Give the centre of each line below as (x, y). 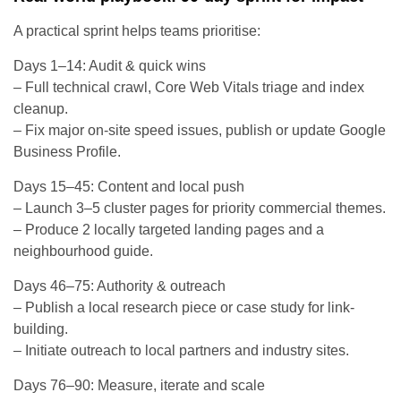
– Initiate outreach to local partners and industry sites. (181, 350)
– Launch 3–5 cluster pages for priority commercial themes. (200, 208)
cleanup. (41, 108)
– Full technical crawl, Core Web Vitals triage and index (189, 87)
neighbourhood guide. (83, 251)
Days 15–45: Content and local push (129, 186)
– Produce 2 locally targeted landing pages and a (169, 229)
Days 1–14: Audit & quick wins (110, 65)
